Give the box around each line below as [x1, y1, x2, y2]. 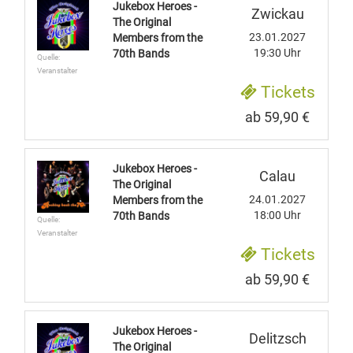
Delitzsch [248, 330, 307, 347]
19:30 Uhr [254, 46, 301, 59]
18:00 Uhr [254, 209, 301, 221]
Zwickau [251, 6, 304, 22]
